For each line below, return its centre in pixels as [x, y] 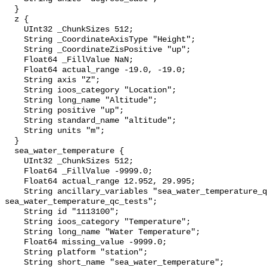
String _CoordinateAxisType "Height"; [14, 40]
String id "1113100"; [14, 212]
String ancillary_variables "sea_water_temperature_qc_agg [14, 192]
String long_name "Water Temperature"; [14, 232]
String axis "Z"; [14, 80]
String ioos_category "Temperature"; [14, 222]
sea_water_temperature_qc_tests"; [81, 202]
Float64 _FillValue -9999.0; [14, 172]
